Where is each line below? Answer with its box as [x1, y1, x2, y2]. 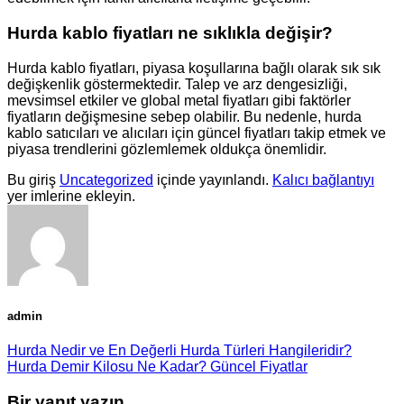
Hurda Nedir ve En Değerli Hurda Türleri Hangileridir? [7, 342, 352, 358]
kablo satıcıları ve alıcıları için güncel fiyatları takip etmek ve [7, 124, 386, 141]
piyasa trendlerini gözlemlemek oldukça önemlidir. [7, 141, 326, 157]
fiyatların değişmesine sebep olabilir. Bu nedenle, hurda [7, 108, 362, 124]
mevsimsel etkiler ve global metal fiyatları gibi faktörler [7, 92, 351, 108]
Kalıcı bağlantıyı [272, 171, 374, 188]
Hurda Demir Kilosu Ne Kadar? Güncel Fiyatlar [7, 358, 308, 374]
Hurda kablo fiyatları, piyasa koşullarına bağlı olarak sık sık [7, 60, 381, 76]
